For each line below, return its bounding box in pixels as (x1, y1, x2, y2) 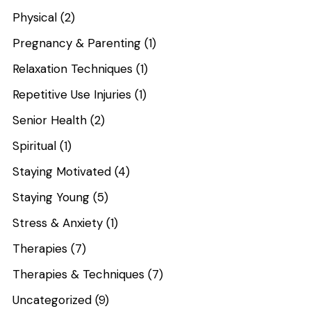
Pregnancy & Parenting (12, 35, 142, 51)
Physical (12, 9, 58, 25)
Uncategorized (12, 292, 92, 308)
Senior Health (12, 112, 87, 128)
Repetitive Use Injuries (12, 86, 132, 102)
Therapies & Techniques (12, 266, 145, 282)
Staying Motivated (12, 163, 112, 179)
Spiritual (12, 137, 57, 153)
